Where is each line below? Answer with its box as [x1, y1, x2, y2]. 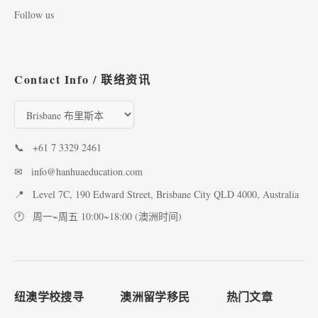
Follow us [14, 7, 54, 21]
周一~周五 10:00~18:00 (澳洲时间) [33, 209, 182, 223]
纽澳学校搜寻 [14, 287, 84, 305]
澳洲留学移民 [120, 287, 190, 305]
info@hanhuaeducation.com [31, 164, 143, 178]
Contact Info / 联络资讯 [14, 70, 151, 87]
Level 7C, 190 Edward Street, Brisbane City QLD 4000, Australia [33, 187, 299, 201]
